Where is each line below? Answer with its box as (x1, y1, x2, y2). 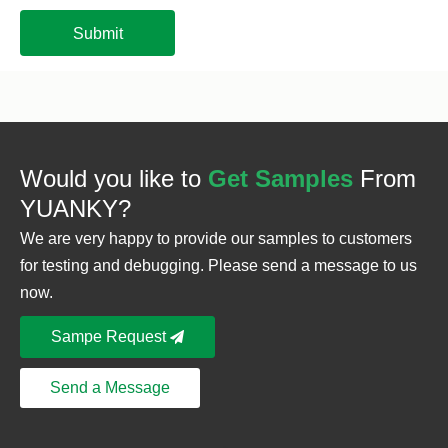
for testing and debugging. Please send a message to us (20, 257, 417, 275)
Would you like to (20, 165, 208, 193)
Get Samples (208, 165, 353, 193)
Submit (72, 24, 123, 42)
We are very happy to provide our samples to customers (20, 230, 412, 248)
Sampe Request (51, 328, 170, 346)
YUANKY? (20, 195, 131, 223)
